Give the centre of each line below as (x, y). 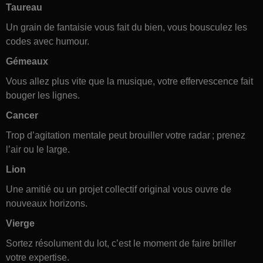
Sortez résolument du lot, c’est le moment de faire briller (121, 243)
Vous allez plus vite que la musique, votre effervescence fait (129, 81)
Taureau (24, 7)
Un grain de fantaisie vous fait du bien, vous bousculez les (127, 27)
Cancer (22, 115)
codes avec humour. (48, 41)
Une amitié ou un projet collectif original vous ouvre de (119, 189)
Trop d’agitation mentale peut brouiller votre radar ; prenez (126, 135)
